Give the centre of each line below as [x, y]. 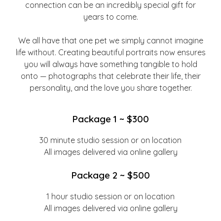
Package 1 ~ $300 [110, 119]
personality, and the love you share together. [110, 88]
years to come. [110, 17]
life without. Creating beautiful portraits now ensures [110, 52]
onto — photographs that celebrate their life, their [110, 76]
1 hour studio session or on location [110, 196]
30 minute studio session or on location [110, 140]
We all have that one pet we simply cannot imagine [110, 40]
